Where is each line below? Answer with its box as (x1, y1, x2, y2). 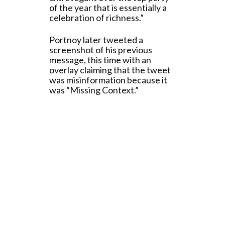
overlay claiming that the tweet (49, 64, 171, 75)
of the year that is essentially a (49, 2, 167, 13)
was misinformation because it (49, 74, 167, 85)
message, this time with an (49, 54, 151, 65)
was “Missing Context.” (49, 84, 139, 95)
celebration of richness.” (49, 12, 144, 23)
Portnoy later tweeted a (49, 34, 143, 45)
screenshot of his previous (49, 44, 152, 55)
